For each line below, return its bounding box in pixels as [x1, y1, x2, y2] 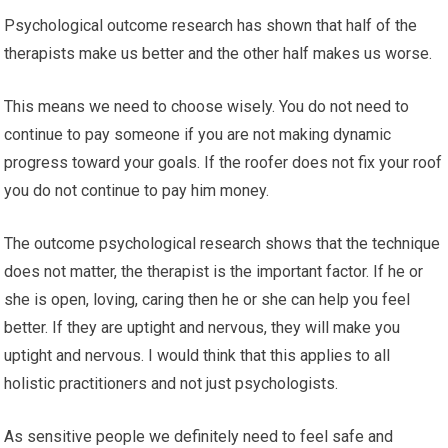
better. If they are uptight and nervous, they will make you [4, 318, 401, 337]
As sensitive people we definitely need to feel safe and [4, 427, 394, 446]
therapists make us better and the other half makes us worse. [4, 44, 433, 63]
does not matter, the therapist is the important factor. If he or [4, 262, 424, 281]
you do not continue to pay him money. [4, 181, 270, 200]
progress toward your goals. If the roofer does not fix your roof [4, 153, 443, 172]
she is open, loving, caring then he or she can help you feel [4, 290, 411, 309]
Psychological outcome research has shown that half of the [4, 16, 418, 35]
